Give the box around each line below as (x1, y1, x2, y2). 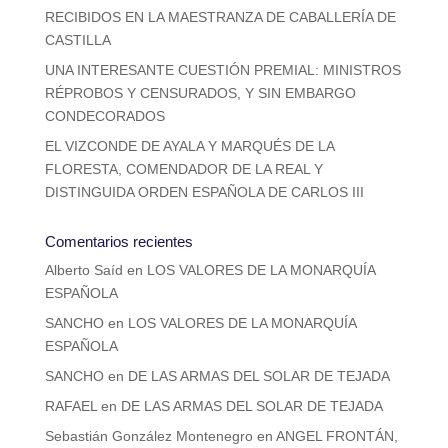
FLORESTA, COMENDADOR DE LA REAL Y (44, 161, 323, 178)
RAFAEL (44, 398, 97, 415)
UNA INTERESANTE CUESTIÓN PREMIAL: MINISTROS (44, 62, 401, 79)
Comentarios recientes (44, 233, 193, 251)
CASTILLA (44, 32, 111, 49)
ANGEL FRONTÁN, (275, 428, 398, 445)
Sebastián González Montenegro (44, 428, 253, 445)
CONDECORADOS (44, 108, 165, 125)
